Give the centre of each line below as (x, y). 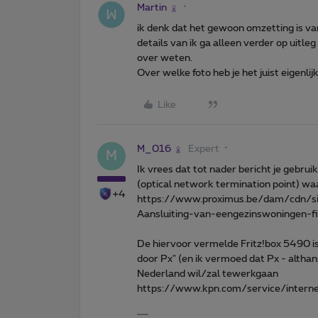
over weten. (165, 59)
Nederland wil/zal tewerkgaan (208, 274)
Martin (152, 8)
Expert (204, 149)
